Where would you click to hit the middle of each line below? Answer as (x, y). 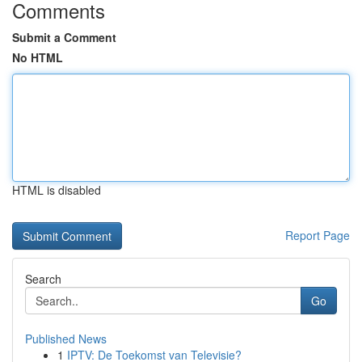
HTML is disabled (57, 190)
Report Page (318, 235)
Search (43, 279)
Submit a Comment (64, 37)
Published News (66, 339)
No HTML (38, 57)
